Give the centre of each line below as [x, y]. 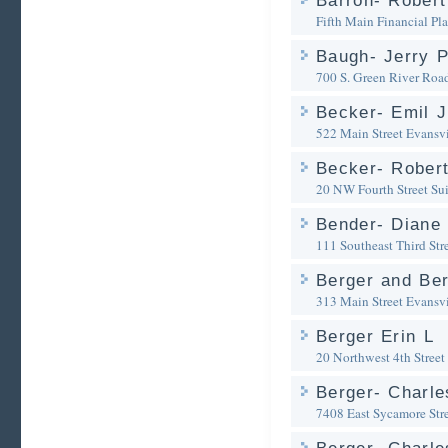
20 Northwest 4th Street [380, 357]
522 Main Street [359, 133]
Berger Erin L [375, 336]
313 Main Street [359, 301]
